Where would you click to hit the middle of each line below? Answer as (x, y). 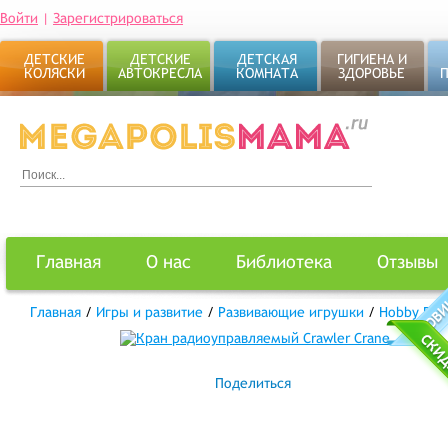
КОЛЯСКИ (54, 73)
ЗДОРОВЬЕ (371, 73)
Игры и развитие (149, 312)
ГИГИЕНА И (371, 59)
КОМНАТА (266, 73)
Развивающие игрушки (291, 312)
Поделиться (253, 383)
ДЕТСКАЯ (266, 59)
